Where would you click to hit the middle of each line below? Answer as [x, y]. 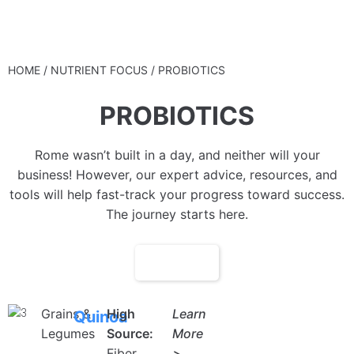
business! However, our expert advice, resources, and [177, 175]
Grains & [66, 314]
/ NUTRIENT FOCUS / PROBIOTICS [133, 70]
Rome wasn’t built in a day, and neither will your [177, 155]
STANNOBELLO [87, 30]
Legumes [68, 333]
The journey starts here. [177, 214]
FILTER [190, 262]
